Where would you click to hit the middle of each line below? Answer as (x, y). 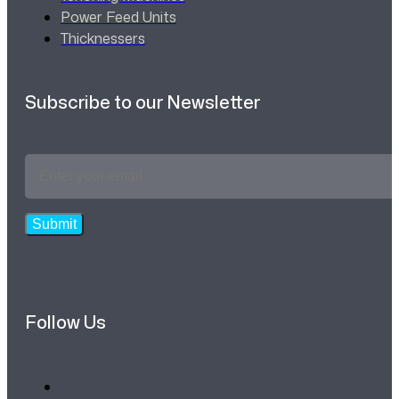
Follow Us (65, 322)
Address (54, 185)
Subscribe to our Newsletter (142, 102)
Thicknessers (103, 39)
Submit (54, 224)
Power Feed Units (118, 17)
